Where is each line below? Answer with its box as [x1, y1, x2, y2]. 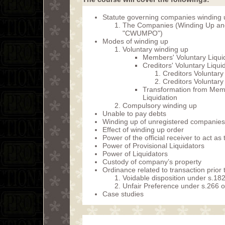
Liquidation [143, 93, 177, 101]
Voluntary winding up [123, 45, 188, 53]
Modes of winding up [102, 37, 168, 45]
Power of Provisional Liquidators [102, 142, 204, 150]
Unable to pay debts [102, 109, 166, 118]
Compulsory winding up [123, 101, 197, 109]
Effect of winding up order [102, 126, 184, 134]
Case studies [102, 190, 144, 198]
